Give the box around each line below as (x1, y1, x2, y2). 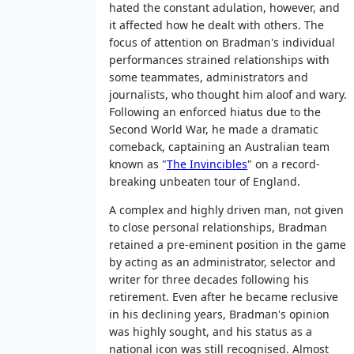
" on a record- (247, 156, 320, 171)
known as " (109, 156, 167, 171)
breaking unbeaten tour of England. (109, 173, 300, 189)
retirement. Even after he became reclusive (109, 288, 338, 304)
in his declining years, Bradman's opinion (109, 306, 330, 322)
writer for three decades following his (109, 271, 309, 287)
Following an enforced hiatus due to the (109, 104, 321, 119)
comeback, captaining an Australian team (109, 138, 330, 154)
